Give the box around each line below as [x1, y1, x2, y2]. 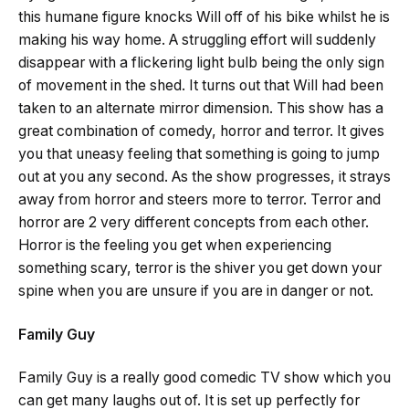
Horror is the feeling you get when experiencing [18, 236, 331, 255]
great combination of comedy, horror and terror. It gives [18, 122, 384, 141]
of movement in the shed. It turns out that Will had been [18, 77, 383, 95]
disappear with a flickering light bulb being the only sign [18, 54, 384, 72]
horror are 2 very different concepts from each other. [18, 214, 369, 232]
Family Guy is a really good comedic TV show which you [18, 369, 391, 387]
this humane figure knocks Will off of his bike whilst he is [18, 8, 390, 26]
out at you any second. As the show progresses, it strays [18, 168, 391, 186]
